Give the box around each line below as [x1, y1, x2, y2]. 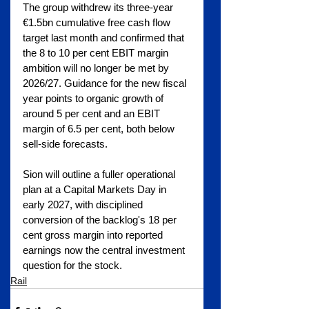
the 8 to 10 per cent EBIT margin [23, 47, 171, 59]
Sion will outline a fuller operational [23, 168, 178, 181]
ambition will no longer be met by [23, 62, 172, 74]
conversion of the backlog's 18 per [23, 214, 179, 226]
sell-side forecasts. [23, 138, 108, 150]
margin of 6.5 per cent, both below [23, 123, 177, 135]
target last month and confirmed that [23, 32, 187, 44]
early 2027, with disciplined [23, 199, 146, 211]
